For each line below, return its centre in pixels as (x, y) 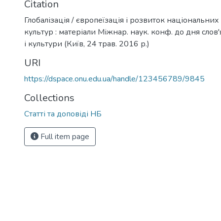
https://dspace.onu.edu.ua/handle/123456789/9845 (114, 79)
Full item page (64, 136)
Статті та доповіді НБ (63, 114)
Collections (49, 98)
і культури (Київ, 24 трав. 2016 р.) (87, 44)
